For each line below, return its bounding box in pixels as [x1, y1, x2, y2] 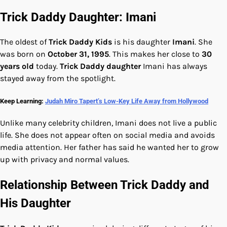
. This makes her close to [109, 49, 202, 59]
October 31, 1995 [48, 49, 109, 59]
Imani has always [141, 61, 207, 71]
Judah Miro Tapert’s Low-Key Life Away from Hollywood [45, 97, 208, 105]
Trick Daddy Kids [49, 37, 112, 47]
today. [34, 61, 60, 71]
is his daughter [112, 37, 172, 47]
